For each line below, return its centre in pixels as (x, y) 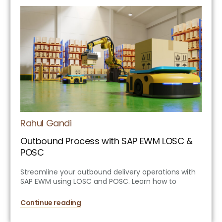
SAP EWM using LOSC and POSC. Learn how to (98, 182)
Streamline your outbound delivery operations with (108, 172)
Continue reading (51, 203)
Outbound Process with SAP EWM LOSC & (107, 141)
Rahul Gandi (46, 123)
